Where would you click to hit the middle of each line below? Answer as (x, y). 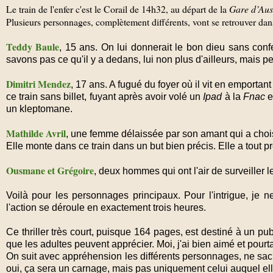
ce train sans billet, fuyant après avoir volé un (105, 97)
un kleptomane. (39, 109)
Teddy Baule (33, 47)
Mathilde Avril (36, 133)
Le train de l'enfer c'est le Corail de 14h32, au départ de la (118, 9)
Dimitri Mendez (38, 84)
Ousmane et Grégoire (50, 171)
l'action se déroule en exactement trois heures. (106, 208)
